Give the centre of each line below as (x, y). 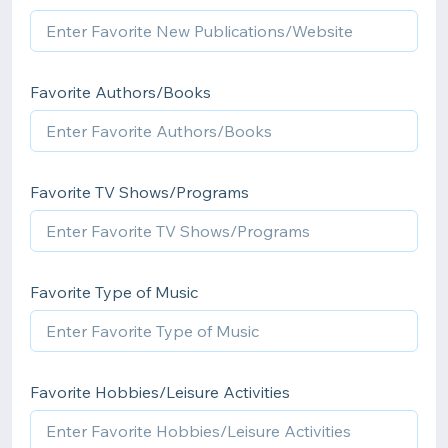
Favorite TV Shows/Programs (139, 192)
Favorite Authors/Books (120, 92)
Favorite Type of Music (114, 292)
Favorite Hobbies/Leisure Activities (160, 392)
